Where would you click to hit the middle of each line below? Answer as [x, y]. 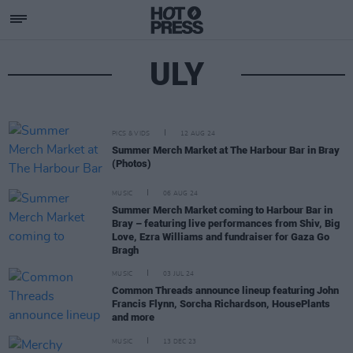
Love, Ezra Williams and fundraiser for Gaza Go [221, 237]
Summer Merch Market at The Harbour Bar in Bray [226, 150]
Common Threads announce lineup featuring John [225, 290]
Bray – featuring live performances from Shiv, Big [226, 223]
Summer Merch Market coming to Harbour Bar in [222, 210]
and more [133, 317]
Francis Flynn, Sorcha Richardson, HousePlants [221, 303]
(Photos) [132, 163]
